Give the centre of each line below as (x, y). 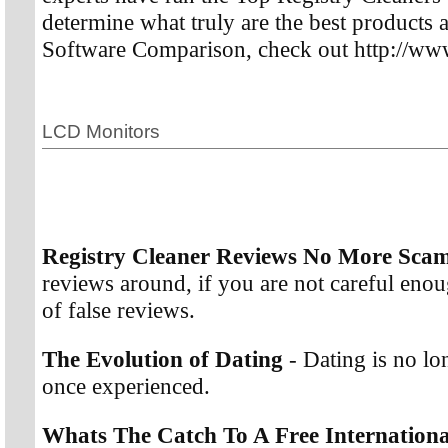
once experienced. (126, 385)
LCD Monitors (101, 131)
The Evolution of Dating (162, 358)
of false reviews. (118, 309)
